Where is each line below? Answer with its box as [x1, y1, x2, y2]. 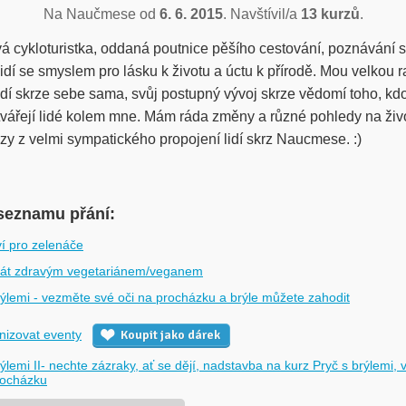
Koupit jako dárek [121, 327, 220, 343]
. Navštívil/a [222, 6, 301, 22]
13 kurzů [300, 6, 360, 22]
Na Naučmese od [43, 6, 159, 22]
